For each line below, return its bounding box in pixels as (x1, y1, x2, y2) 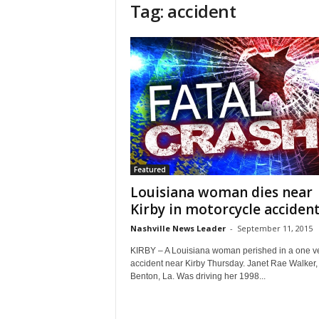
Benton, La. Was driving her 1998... (130, 271, 266, 282)
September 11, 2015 (236, 223, 313, 234)
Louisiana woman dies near (130, 183, 313, 202)
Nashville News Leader (130, 223, 226, 234)
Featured (133, 164, 166, 175)
